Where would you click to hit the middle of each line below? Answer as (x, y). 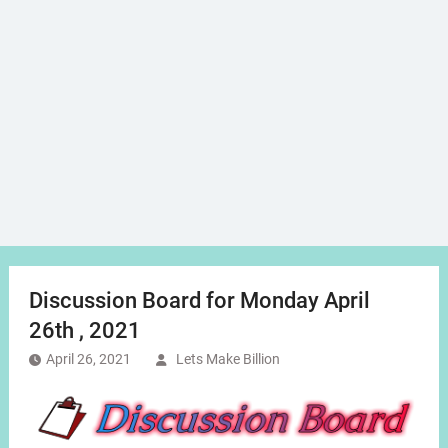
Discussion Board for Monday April (199, 301)
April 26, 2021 (88, 359)
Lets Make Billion (227, 359)
